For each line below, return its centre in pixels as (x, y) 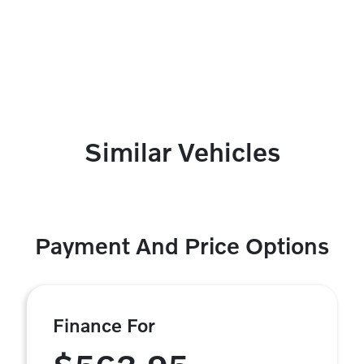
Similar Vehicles (182, 152)
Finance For (104, 325)
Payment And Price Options (182, 246)
